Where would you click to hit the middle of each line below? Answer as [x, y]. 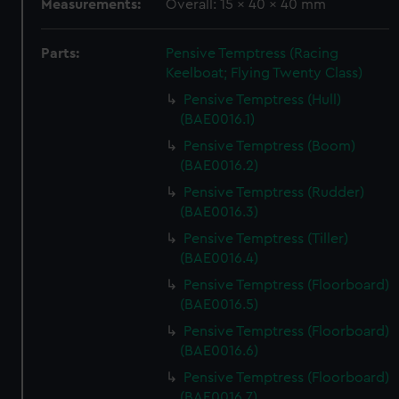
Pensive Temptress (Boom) [270, 146]
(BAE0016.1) [218, 119]
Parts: [61, 53]
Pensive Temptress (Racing [252, 53]
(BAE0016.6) [220, 351]
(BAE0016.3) [220, 212]
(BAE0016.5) [220, 305]
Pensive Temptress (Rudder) [274, 192]
